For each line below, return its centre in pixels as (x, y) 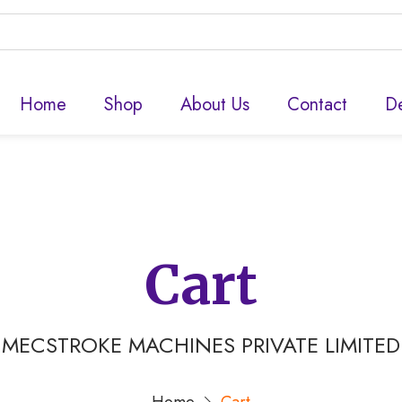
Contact (317, 105)
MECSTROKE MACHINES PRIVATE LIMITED (201, 345)
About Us (214, 105)
